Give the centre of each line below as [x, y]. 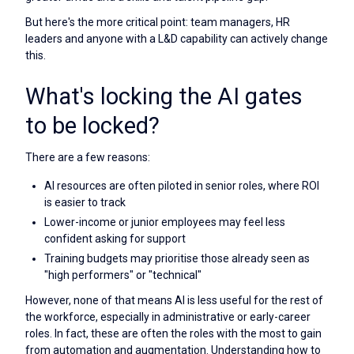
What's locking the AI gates [164, 96]
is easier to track [85, 202]
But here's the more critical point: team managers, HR [158, 22]
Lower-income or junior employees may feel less [165, 222]
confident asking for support [115, 238]
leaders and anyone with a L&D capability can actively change [177, 38]
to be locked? [92, 125]
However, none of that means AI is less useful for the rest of [174, 301]
